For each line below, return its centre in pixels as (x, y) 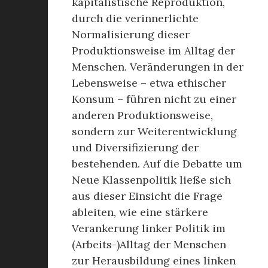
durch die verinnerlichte (135, 18)
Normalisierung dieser (131, 34)
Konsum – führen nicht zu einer (154, 99)
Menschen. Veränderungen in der (158, 67)
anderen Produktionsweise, (142, 115)
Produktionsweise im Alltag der (153, 51)
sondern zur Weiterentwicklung (154, 131)
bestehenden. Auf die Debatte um (157, 164)
